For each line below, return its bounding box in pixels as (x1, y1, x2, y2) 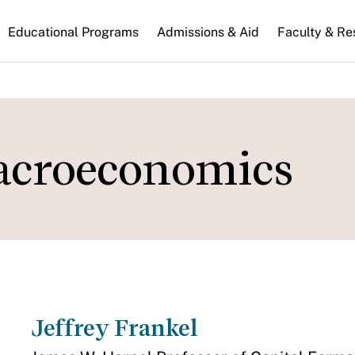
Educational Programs (8, 24, 139, 40)
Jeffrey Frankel (30, 315, 198, 342)
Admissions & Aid (157, 24, 259, 40)
